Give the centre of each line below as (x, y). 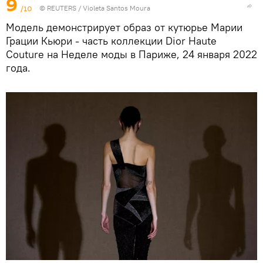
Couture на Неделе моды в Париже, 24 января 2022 (131, 55)
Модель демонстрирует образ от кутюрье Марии (124, 28)
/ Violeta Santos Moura (113, 8)
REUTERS (62, 8)
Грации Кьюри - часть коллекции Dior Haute (111, 41)
